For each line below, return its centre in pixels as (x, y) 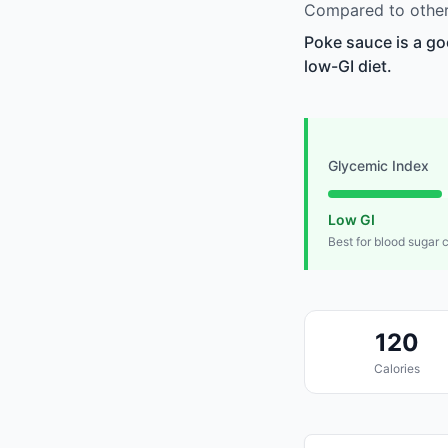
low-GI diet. (348, 66)
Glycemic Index (378, 166)
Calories (396, 369)
